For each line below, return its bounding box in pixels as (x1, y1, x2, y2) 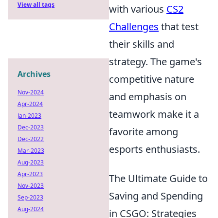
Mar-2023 (18, 146, 44, 155)
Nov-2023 (18, 182, 44, 190)
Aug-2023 (18, 158, 44, 166)
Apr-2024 (18, 100, 43, 108)
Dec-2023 (18, 123, 44, 131)
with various (109, 2, 166, 16)
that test (159, 20, 199, 34)
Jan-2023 (18, 111, 41, 120)
